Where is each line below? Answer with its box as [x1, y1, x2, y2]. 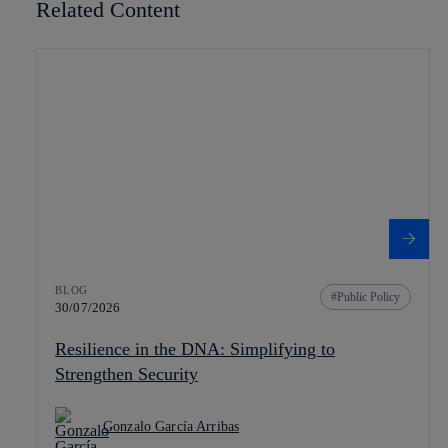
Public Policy [337, 290, 400, 304]
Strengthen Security [55, 364, 198, 384]
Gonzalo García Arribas [103, 419, 240, 434]
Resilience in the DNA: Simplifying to [55, 339, 335, 359]
